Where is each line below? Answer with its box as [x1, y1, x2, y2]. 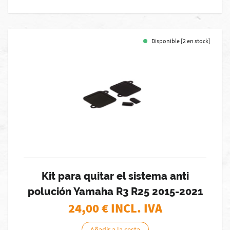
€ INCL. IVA [101, 200, 162, 216]
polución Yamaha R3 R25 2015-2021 [27, 185, 203, 198]
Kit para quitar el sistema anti [41, 170, 189, 182]
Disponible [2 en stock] [151, 37, 210, 45]
